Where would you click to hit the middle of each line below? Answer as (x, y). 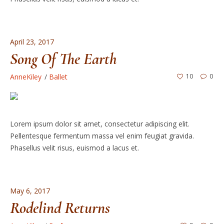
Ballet (58, 76)
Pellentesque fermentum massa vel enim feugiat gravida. (102, 135)
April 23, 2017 (32, 41)
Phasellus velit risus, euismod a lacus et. (74, 147)
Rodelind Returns (60, 207)
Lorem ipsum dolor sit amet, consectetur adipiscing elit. (99, 123)
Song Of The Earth (63, 58)
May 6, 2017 (30, 190)
